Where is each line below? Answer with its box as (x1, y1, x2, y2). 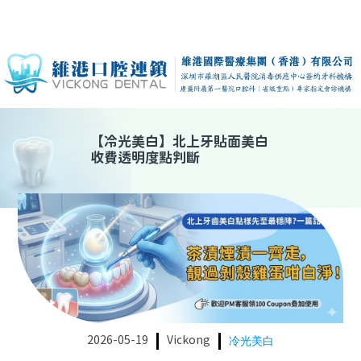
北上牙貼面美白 (172, 135, 268, 151)
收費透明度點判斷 (90, 151, 200, 168)
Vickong (167, 334, 210, 348)
